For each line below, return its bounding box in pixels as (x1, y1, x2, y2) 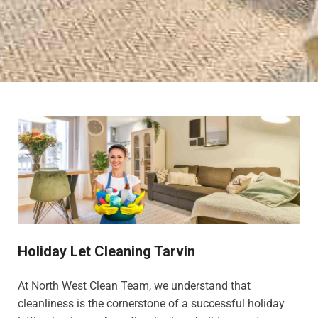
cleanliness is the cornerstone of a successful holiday (18, 296, 285, 310)
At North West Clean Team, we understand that (18, 278, 251, 292)
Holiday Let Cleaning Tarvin (18, 242, 195, 260)
